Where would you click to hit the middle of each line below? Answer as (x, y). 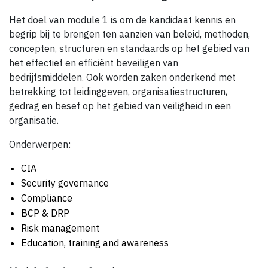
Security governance (65, 183)
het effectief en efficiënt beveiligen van (94, 63)
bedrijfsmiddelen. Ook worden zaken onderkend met (122, 77)
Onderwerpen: (40, 144)
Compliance (47, 198)
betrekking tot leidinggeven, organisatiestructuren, (118, 92)
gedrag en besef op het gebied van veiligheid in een (120, 106)
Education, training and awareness (95, 243)
